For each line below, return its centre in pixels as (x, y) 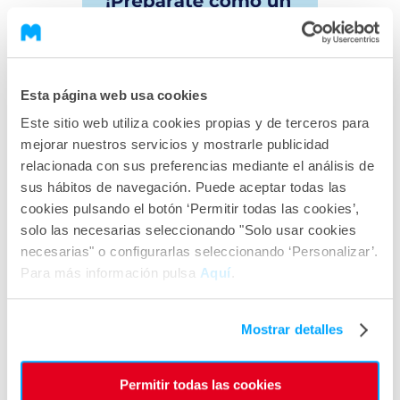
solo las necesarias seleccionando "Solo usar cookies (188, 230)
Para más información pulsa (110, 273)
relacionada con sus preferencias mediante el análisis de (197, 166)
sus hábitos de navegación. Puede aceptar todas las (183, 187)
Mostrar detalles (292, 329)
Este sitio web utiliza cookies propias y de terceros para (195, 123)
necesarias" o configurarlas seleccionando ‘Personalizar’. (200, 252)
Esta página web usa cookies (114, 95)
